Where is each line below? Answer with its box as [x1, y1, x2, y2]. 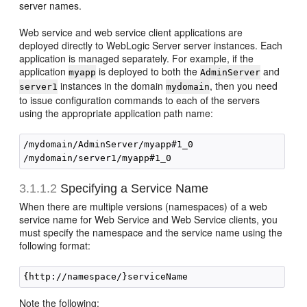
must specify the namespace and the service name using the [19, 225, 283, 239]
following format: [19, 238, 91, 252]
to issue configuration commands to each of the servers [19, 93, 260, 107]
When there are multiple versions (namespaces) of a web [19, 199, 268, 213]
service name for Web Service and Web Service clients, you [19, 212, 278, 226]
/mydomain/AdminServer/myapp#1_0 [23, 139, 194, 149]
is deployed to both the [96, 64, 201, 78]
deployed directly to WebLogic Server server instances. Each [19, 38, 283, 52]
